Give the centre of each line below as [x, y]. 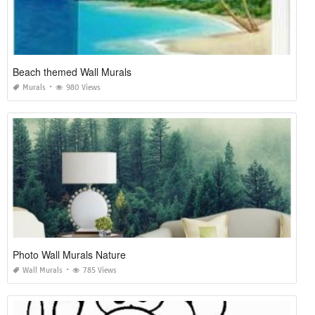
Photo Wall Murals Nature [69, 255]
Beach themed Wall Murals [72, 72]
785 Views [100, 271]
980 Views [83, 88]
